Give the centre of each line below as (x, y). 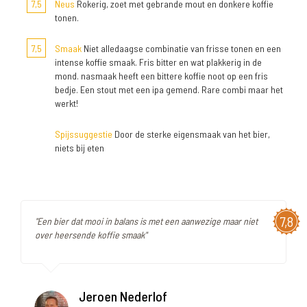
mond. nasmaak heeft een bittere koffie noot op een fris (161, 76)
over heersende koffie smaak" (91, 235)
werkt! (66, 103)
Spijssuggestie (84, 134)
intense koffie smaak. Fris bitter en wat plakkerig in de (158, 62)
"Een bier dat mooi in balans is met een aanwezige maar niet (146, 221)
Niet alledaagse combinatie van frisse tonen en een (181, 49)
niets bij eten (79, 148)
